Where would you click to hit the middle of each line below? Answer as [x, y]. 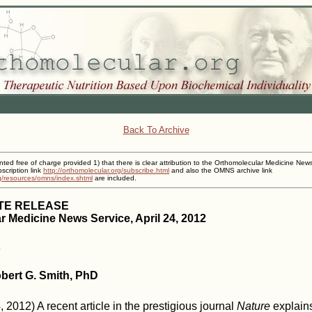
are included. [115, 178]
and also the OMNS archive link [221, 170]
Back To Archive [156, 130]
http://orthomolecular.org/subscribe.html [106, 170]
